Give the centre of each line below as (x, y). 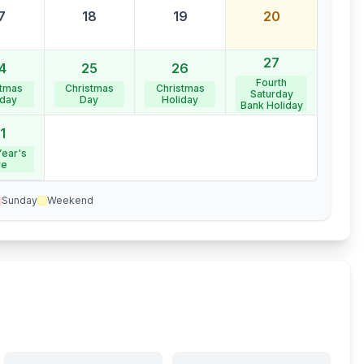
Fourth (271, 82)
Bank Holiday (271, 105)
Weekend (70, 200)
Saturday (271, 93)
